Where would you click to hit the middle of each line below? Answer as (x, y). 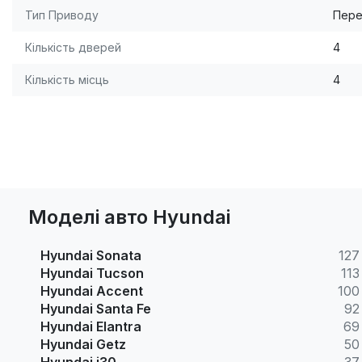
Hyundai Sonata (91, 256)
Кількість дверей (73, 48)
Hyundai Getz (83, 345)
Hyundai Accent (92, 291)
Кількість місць (67, 80)
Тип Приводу (62, 15)
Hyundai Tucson (92, 274)
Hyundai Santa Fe (96, 309)
